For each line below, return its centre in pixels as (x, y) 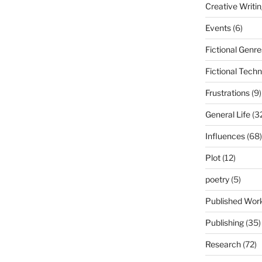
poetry (217, 179)
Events (218, 28)
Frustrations (227, 93)
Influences (225, 136)
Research (223, 244)
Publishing (224, 223)
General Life (227, 114)
